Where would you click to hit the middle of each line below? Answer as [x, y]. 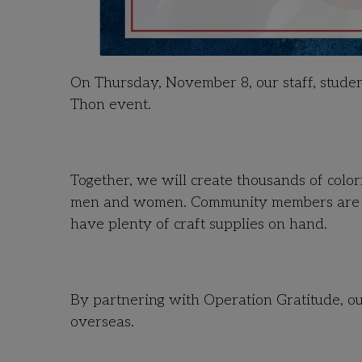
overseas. [102, 322]
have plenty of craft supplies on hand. [199, 224]
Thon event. [111, 105]
